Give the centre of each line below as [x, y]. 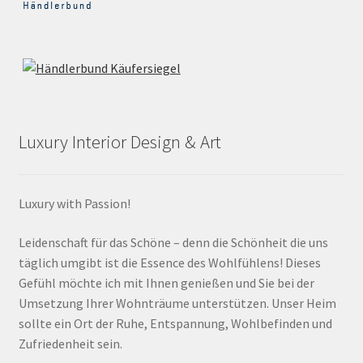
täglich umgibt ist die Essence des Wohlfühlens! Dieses [169, 262]
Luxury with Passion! [74, 204]
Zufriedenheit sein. [70, 343]
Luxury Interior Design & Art [120, 141]
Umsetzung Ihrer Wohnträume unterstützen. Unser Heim [177, 303]
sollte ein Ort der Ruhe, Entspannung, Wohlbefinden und [175, 323]
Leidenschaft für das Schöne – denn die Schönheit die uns [173, 242]
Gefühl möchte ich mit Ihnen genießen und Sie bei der [166, 282]
